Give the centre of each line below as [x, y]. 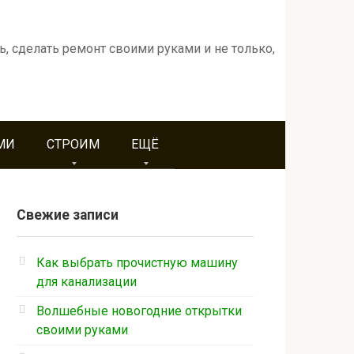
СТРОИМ [73, 144]
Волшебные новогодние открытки [139, 311]
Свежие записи [68, 215]
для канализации [87, 282]
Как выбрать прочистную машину [137, 263]
